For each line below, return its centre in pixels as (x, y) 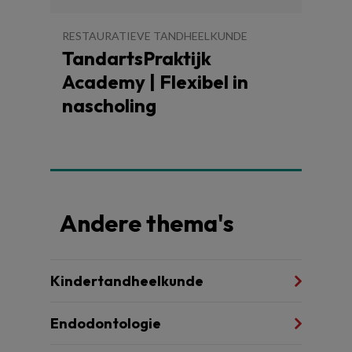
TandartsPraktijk (137, 58)
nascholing (109, 105)
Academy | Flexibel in (155, 81)
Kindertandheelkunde (127, 280)
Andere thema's (147, 223)
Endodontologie (106, 323)
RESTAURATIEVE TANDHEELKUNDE (155, 35)
